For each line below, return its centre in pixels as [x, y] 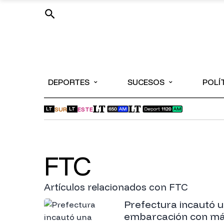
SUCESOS [146, 82]
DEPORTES [69, 82]
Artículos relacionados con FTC [116, 187]
